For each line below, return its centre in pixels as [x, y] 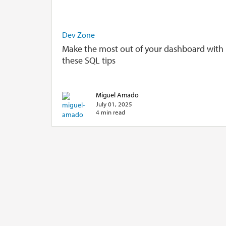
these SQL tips [89, 60]
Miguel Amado [117, 94]
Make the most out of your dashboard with [143, 48]
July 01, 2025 [114, 104]
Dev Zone [78, 35]
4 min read [110, 112]
